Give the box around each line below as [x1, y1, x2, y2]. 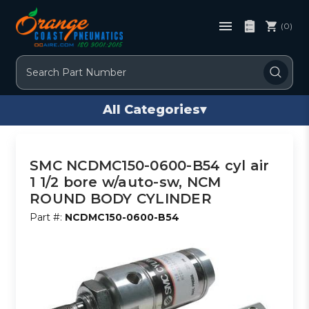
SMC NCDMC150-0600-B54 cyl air [30, 157, 270, 174]
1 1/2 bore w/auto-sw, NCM [30, 173, 221, 190]
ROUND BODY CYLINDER [30, 190, 212, 207]
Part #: [30, 210, 66, 223]
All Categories [103, 102, 200, 118]
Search [17, 56, 50, 69]
